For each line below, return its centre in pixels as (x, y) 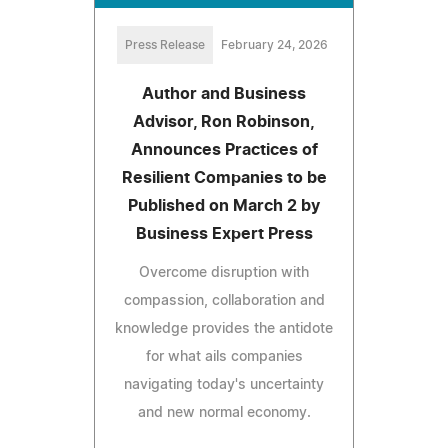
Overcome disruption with (224, 273)
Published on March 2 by (224, 206)
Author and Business (224, 94)
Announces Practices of (224, 150)
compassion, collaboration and (224, 301)
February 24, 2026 (274, 45)
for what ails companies (224, 357)
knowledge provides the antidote (224, 329)
